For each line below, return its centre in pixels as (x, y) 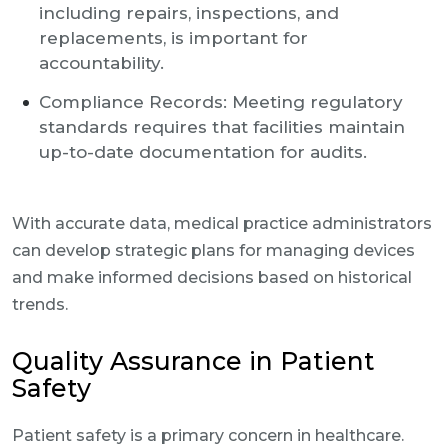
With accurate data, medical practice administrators (222, 223)
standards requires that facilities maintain (222, 127)
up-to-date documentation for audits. (203, 152)
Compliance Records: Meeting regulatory (221, 102)
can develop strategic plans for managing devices (213, 250)
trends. (40, 304)
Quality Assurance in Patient (193, 361)
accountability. (101, 63)
